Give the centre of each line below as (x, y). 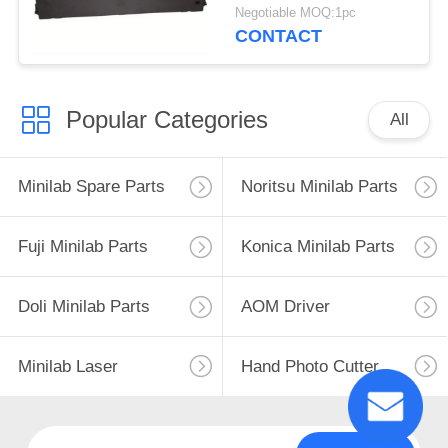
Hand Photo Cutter (309, 366)
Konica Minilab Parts (317, 247)
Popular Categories (166, 119)
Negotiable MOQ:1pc (296, 13)
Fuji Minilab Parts (82, 247)
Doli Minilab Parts (83, 307)
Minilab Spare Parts (91, 187)
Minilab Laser (67, 366)
